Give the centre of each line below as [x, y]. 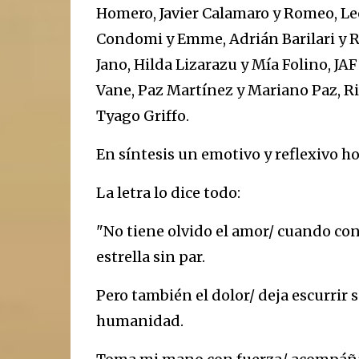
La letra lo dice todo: [168, 193]
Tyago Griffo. [142, 116]
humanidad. [139, 321]
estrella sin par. [150, 257]
